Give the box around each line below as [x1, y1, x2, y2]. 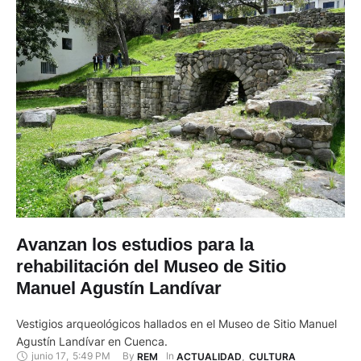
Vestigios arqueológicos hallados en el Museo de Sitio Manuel [16, 316, 337, 330]
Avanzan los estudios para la [16, 234, 254, 255]
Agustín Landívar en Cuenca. [16, 334, 168, 348]
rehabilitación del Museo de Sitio [16, 255, 286, 276]
